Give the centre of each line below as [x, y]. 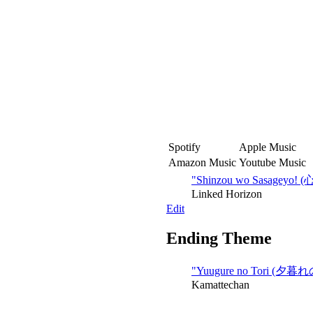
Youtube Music [272, 163]
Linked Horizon [227, 194]
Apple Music [268, 147]
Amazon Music [202, 163]
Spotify [184, 147]
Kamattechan [220, 285]
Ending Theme [219, 239]
